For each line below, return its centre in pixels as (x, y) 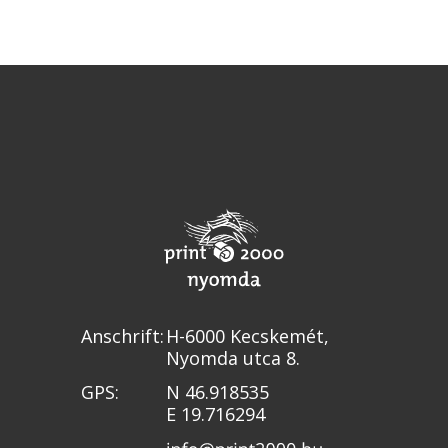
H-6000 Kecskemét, (247, 336)
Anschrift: (122, 336)
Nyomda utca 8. (232, 358)
